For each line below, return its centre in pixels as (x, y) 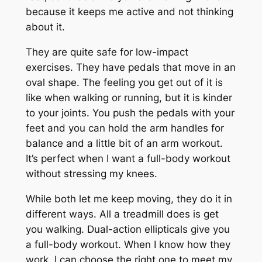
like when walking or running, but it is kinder (129, 98)
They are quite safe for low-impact (107, 52)
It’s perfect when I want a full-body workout (128, 159)
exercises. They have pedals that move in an (130, 68)
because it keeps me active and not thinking (129, 12)
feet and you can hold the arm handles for (125, 128)
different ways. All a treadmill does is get (122, 214)
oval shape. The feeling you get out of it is (124, 83)
